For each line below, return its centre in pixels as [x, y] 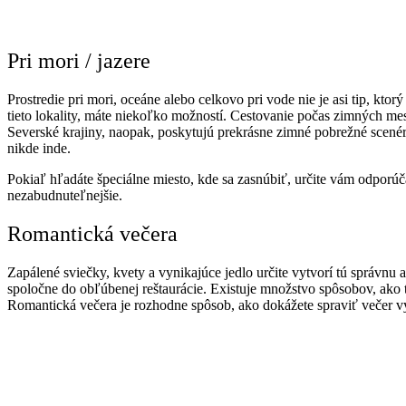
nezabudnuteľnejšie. [65, 196]
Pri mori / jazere [79, 61]
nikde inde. [41, 149]
